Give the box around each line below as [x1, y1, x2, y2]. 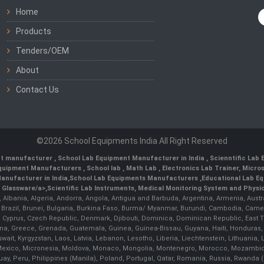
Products [16, 27, 52, 37]
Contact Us [16, 85, 60, 95]
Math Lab [126, 164, 159, 173]
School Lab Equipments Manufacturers [69, 174, 198, 183]
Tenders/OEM [16, 46, 70, 56]
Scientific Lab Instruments [47, 184, 134, 193]
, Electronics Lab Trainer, [159, 164, 242, 173]
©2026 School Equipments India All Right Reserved [37, 136, 227, 146]
